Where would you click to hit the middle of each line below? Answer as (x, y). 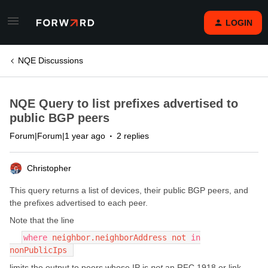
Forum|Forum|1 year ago (57, 136)
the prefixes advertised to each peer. (79, 203)
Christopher (49, 168)
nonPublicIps (41, 250)
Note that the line (42, 220)
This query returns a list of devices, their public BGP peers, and (129, 190)
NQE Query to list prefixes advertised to (124, 103)
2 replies (133, 136)
